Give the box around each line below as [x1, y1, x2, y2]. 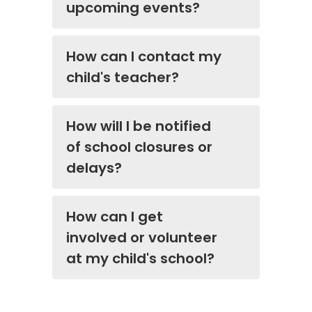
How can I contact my [66, 46, 221, 66]
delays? [66, 157, 122, 178]
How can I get [66, 206, 163, 226]
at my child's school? [66, 248, 214, 268]
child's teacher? [66, 67, 179, 87]
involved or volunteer [66, 227, 217, 247]
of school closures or [66, 136, 212, 157]
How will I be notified [66, 116, 211, 136]
